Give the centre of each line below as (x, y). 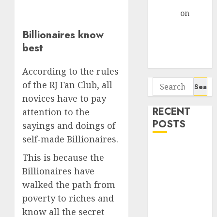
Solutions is (174, 172)
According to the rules (70, 71)
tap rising (171, 209)
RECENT (172, 112)
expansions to (178, 197)
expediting (173, 185)
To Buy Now (175, 62)
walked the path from (69, 185)
